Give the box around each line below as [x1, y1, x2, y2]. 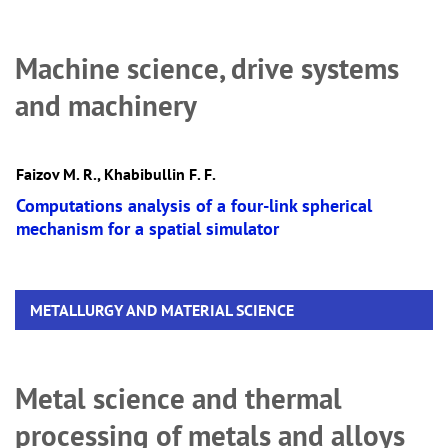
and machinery [15, 87, 197, 124]
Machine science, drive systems [15, 50, 399, 87]
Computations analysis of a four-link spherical [16, 194, 372, 217]
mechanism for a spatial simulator [16, 217, 279, 240]
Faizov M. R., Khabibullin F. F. [16, 164, 216, 184]
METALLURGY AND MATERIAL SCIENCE [30, 300, 294, 320]
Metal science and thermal [15, 380, 342, 417]
